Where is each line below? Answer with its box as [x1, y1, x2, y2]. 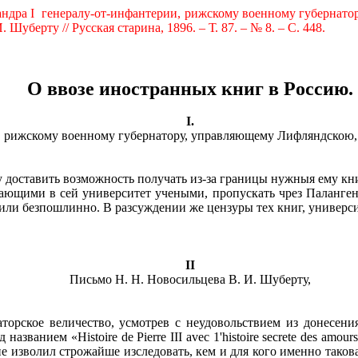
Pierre [137, 330, 167, 344]
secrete [262, 330, 297, 344]
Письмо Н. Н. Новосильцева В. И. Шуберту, [70, 272, 312, 286]
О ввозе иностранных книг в [27, 78, 284, 99]
